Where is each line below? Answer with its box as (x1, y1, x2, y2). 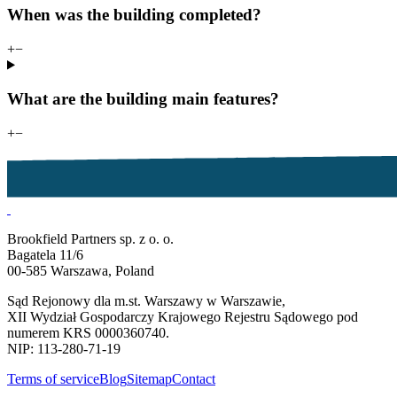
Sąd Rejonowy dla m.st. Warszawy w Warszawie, (7, 293, 285, 309)
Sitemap (127, 371, 172, 387)
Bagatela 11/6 (7, 247, 83, 263)
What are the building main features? (7, 90, 279, 109)
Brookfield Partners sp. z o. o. (7, 231, 174, 247)
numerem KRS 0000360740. (7, 325, 169, 341)
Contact (172, 371, 215, 387)
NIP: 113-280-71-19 (7, 341, 121, 357)
